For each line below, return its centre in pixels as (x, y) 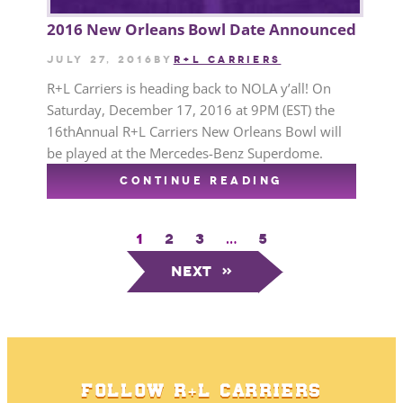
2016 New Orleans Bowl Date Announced (201, 29)
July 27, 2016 (101, 59)
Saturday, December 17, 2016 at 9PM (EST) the (191, 109)
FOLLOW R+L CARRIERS (201, 392)
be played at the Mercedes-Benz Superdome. (185, 152)
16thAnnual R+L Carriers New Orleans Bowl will (194, 131)
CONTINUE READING (201, 180)
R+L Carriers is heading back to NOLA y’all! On (189, 88)
